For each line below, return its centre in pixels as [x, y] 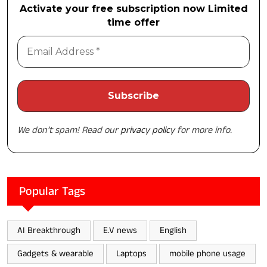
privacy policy [148, 130]
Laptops [131, 253]
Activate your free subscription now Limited [133, 8]
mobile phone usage [207, 253]
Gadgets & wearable [55, 253]
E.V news [120, 230]
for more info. [203, 130]
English [173, 230]
